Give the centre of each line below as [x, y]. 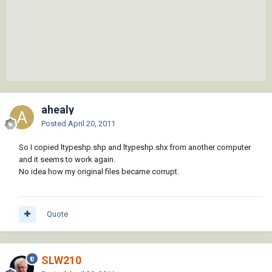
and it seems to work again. [67, 160]
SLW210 [61, 260]
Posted [55, 124]
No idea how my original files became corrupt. [99, 172]
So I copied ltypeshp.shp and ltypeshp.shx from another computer [135, 148]
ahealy [58, 110]
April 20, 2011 [92, 124]
